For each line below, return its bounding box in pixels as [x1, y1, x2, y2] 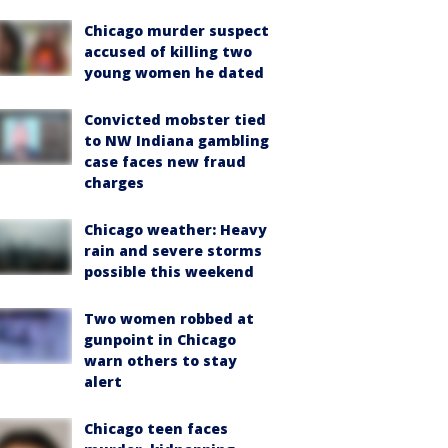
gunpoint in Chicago [84, 330, 236, 349]
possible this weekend [84, 262, 254, 281]
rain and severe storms [84, 241, 262, 260]
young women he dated [84, 63, 264, 82]
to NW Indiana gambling [84, 131, 269, 150]
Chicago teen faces [84, 419, 228, 438]
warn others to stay [84, 351, 237, 370]
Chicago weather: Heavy [84, 220, 267, 239]
